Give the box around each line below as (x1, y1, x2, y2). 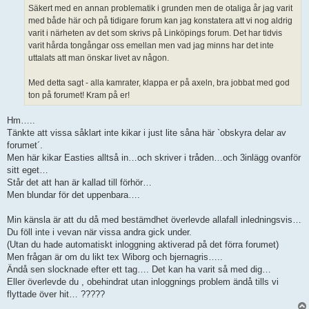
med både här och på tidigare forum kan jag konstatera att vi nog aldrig (28, 16, 292, 26)
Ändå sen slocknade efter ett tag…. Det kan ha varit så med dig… (7, 263, 271, 275)
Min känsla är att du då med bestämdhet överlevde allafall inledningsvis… (7, 214, 301, 225)
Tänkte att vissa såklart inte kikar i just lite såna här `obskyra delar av (7, 127, 286, 138)
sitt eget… (7, 164, 48, 175)
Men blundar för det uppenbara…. (7, 189, 140, 200)
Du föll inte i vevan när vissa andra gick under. (7, 226, 192, 237)
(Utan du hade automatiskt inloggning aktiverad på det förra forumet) (7, 239, 279, 250)
